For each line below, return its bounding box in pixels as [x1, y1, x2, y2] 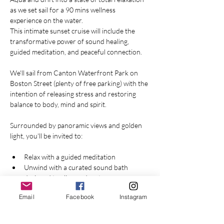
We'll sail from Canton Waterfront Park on [10, 68, 139, 77]
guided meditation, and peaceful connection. [10, 47, 143, 56]
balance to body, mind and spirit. [10, 100, 106, 108]
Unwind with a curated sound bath [24, 163, 129, 171]
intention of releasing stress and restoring [10, 89, 137, 98]
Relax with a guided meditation [24, 152, 115, 161]
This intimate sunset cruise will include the [10, 26, 136, 35]
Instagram [119, 192, 147, 200]
